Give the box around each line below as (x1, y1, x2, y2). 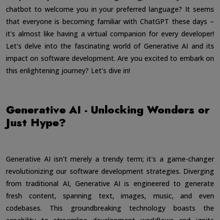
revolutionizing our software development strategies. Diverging (6, 166, 214, 176)
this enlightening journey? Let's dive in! (6, 65, 130, 75)
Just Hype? (6, 114, 66, 130)
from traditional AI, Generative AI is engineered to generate (6, 178, 214, 188)
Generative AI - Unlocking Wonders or (6, 102, 210, 117)
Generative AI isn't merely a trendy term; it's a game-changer (6, 154, 214, 164)
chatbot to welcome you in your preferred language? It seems (6, 4, 214, 14)
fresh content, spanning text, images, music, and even (6, 191, 214, 200)
